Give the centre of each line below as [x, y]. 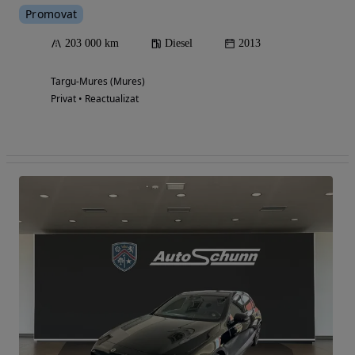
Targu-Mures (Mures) [98, 82]
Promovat [52, 14]
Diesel [179, 44]
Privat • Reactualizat [95, 99]
